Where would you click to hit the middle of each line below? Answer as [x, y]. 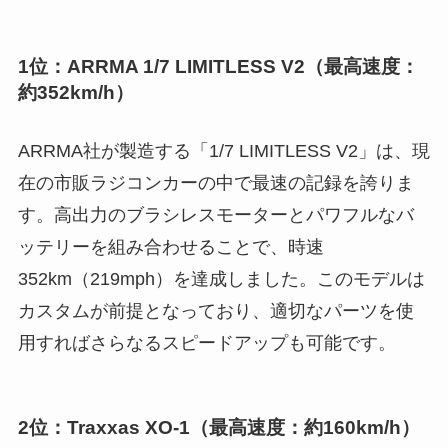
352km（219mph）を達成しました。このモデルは [221, 278]
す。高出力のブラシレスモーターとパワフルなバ [215, 214]
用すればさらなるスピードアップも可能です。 [206, 342]
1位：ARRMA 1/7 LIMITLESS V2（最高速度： [218, 67]
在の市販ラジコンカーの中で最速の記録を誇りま [215, 182]
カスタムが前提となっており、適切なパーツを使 [215, 310]
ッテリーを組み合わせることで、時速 [170, 246]
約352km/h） [75, 93]
